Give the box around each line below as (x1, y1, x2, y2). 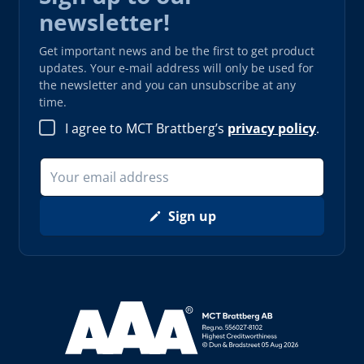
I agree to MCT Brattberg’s (65, 119, 227, 137)
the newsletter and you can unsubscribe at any (39, 76, 296, 93)
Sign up (167, 207, 216, 226)
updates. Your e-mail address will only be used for (39, 59, 314, 76)
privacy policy (227, 119, 316, 137)
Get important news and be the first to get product (39, 42, 314, 58)
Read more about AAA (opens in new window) (64, 301, 359, 320)
